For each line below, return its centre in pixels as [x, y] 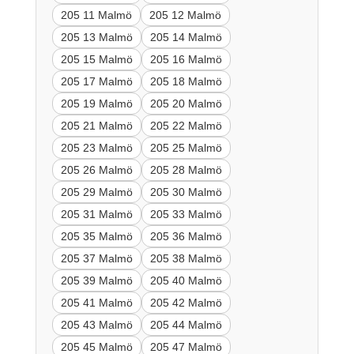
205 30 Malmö [186, 192]
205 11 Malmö [96, 15]
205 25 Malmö [186, 147]
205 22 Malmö [186, 125]
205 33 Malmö [186, 214]
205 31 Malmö [96, 214]
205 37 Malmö [96, 258]
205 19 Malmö [96, 103]
